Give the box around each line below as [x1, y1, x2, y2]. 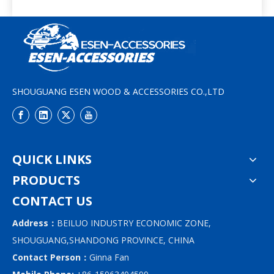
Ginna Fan [89, 251, 129, 264]
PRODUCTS [12, 172, 80, 189]
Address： [12, 217, 57, 229]
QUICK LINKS [12, 151, 92, 168]
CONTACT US [12, 193, 92, 210]
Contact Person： [12, 251, 89, 264]
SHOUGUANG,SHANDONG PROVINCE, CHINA [12, 234, 194, 246]
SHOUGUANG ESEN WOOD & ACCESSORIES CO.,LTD [12, 86, 224, 98]
